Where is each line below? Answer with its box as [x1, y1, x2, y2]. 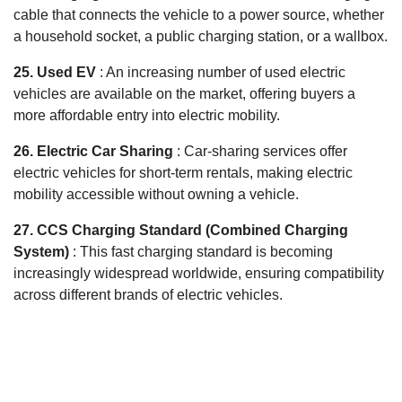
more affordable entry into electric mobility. [13, 107, 280, 123]
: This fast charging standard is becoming [69, 243, 333, 259]
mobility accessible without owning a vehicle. [13, 186, 299, 202]
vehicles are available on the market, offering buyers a [13, 85, 355, 101]
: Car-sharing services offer [173, 143, 347, 159]
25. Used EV [13, 64, 96, 80]
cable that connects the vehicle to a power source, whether [13, 6, 384, 22]
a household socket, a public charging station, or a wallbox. [13, 28, 388, 44]
